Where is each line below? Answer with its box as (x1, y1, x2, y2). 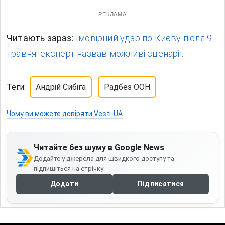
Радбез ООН (104, 82, 150, 92)
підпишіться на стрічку (33, 165, 103, 173)
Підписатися (137, 180, 184, 188)
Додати (50, 180, 79, 188)
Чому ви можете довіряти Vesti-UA (7, 109, 123, 118)
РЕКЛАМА (98, 11, 127, 18)
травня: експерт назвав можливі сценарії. (7, 48, 184, 59)
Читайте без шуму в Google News (33, 143, 164, 153)
